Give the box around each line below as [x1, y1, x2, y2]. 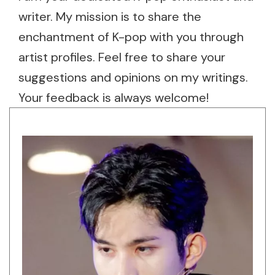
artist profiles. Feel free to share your [18, 49, 225, 65]
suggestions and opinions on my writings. [18, 69, 248, 85]
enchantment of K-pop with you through [18, 29, 244, 45]
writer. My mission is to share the [18, 9, 201, 25]
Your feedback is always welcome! [18, 90, 209, 106]
